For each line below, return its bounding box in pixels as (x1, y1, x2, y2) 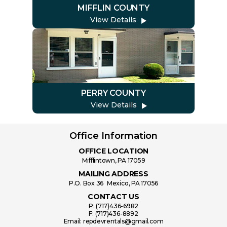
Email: (63, 217, 83, 225)
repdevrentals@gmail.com (83, 217, 164, 225)
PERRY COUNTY (81, 88, 146, 98)
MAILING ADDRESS (79, 169, 148, 179)
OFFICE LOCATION (78, 146, 149, 156)
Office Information (69, 130, 158, 142)
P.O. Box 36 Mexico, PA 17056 (68, 179, 159, 187)
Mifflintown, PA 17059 (82, 157, 145, 165)
